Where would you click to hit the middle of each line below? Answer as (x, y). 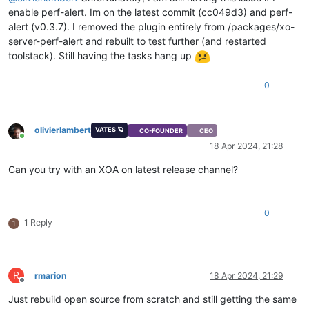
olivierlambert (63, 130)
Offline (34, 286)
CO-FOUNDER (161, 130)
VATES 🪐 (109, 130)
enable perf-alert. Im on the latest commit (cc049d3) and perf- (150, 12)
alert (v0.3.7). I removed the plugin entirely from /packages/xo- (151, 27)
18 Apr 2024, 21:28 (247, 146)
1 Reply (38, 223)
